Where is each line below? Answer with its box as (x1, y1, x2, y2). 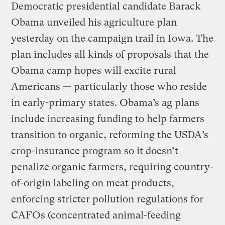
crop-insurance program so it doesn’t (11, 145, 179, 157)
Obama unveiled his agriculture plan (11, 16, 177, 28)
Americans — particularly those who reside (11, 80, 207, 92)
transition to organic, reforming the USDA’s (11, 129, 209, 141)
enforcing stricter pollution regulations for (11, 193, 204, 205)
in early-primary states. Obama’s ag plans (11, 96, 200, 108)
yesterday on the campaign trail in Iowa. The (11, 32, 214, 44)
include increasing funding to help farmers (11, 113, 205, 125)
